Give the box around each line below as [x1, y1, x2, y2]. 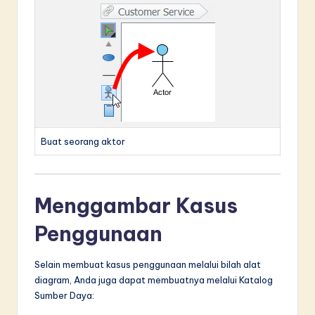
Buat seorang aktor [41, 136, 125, 148]
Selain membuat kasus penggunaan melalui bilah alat [34, 259, 261, 271]
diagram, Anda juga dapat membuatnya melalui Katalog [34, 274, 273, 286]
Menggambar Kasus [34, 193, 238, 219]
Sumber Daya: [34, 290, 94, 302]
